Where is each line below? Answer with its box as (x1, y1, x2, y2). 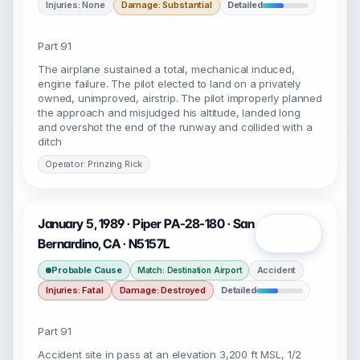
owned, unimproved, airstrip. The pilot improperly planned (38, 92, 322, 104)
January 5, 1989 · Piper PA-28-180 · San (38, 216, 255, 231)
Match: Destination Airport (137, 265, 242, 275)
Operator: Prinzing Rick (45, 158, 143, 170)
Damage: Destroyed (119, 284, 206, 296)
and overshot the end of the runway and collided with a (38, 121, 313, 133)
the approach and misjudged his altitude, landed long (38, 106, 301, 119)
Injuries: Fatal (46, 284, 104, 296)
